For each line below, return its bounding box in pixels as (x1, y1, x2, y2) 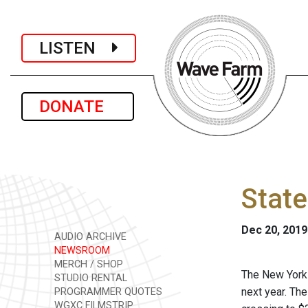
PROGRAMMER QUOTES (52, 286, 162, 298)
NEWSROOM (52, 245, 110, 256)
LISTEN (39, 38, 112, 58)
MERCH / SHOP (52, 258, 123, 270)
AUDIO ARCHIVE (52, 231, 126, 243)
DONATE (39, 97, 116, 116)
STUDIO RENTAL (52, 272, 127, 284)
